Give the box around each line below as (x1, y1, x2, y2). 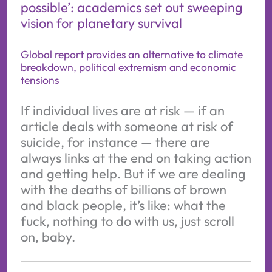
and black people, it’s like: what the (20, 196, 226, 214)
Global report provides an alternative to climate (20, 47, 243, 61)
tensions (20, 72, 59, 87)
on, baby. (20, 228, 75, 245)
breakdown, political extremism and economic (20, 59, 236, 74)
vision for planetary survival (20, 15, 182, 32)
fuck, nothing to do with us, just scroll (20, 212, 234, 229)
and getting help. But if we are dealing (20, 165, 246, 182)
